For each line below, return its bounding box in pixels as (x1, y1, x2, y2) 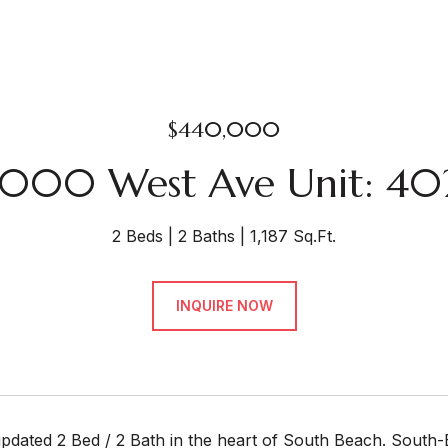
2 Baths (178, 226, 235, 246)
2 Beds (112, 226, 163, 246)
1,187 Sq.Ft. (250, 226, 336, 246)
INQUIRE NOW (175, 297, 273, 314)
